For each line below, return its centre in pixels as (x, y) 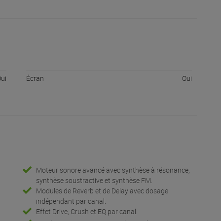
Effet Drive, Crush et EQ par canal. (87, 212)
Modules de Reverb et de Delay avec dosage (102, 191)
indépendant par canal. (71, 201)
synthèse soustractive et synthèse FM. (94, 181)
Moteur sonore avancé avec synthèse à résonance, (113, 170)
